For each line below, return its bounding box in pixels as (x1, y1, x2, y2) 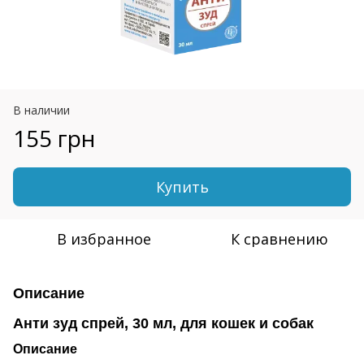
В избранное (57, 228, 151, 249)
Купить (155, 176, 209, 197)
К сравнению (231, 228, 328, 249)
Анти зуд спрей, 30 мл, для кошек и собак (13, 314, 314, 331)
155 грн (13, 122, 95, 154)
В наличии (13, 102, 70, 118)
